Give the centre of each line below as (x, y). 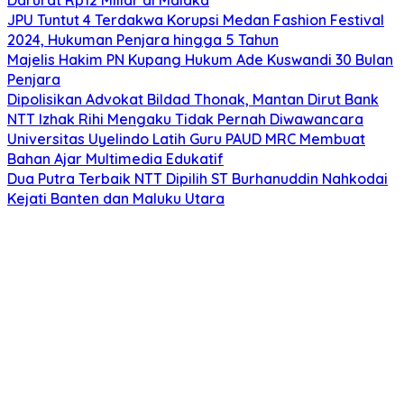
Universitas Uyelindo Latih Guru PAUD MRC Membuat (186, 138)
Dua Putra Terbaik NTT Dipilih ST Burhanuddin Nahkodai (197, 178)
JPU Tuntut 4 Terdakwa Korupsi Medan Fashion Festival (196, 19)
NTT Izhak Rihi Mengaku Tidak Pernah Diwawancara (185, 119)
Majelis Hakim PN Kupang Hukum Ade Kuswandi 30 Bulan (200, 59)
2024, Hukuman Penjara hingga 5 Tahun (143, 39)
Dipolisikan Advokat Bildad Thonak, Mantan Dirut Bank (193, 99)
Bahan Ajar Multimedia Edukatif (115, 158)
